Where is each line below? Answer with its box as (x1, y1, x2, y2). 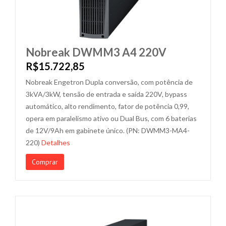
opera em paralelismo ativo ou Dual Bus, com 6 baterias (26, 114, 197, 123)
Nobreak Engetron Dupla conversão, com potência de (26, 78, 193, 86)
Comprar (32, 157, 58, 166)
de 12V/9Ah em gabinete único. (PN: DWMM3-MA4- (26, 126, 190, 135)
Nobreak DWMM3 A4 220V (26, 45, 166, 59)
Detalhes (41, 138, 70, 147)
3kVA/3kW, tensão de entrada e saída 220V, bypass (26, 90, 187, 98)
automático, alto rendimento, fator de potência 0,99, (26, 102, 189, 110)
